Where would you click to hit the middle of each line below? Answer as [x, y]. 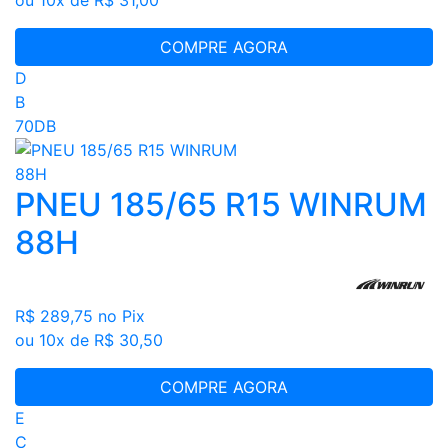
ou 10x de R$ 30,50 [89, 340]
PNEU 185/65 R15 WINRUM [221, 205]
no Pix [121, 316]
